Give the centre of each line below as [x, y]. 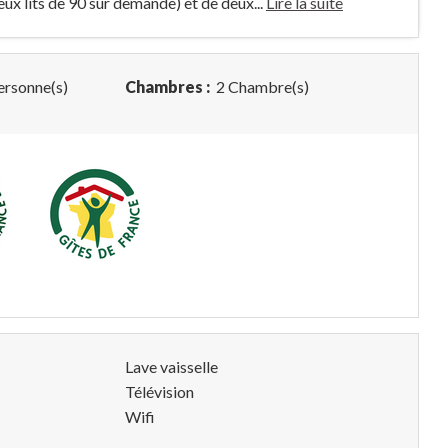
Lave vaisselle [171, 366]
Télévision [159, 391]
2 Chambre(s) [261, 86]
